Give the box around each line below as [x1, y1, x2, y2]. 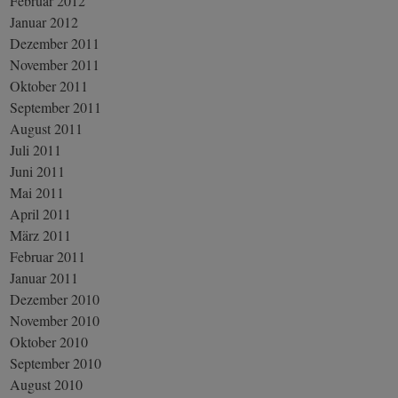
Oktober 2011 [10, 76, 89, 95]
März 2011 [10, 225, 72, 244]
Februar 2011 [10, 246, 86, 266]
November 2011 [10, 54, 100, 74]
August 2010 [10, 374, 84, 394]
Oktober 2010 [10, 331, 89, 351]
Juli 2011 [10, 139, 62, 159]
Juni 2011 [10, 161, 66, 180]
